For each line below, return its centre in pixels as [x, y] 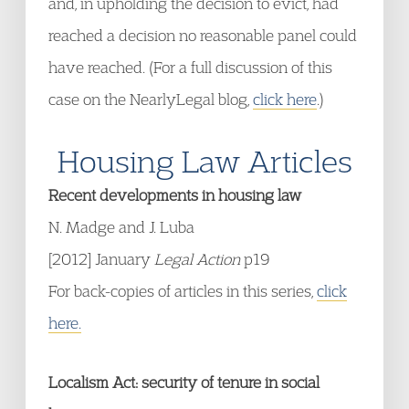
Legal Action [197, 259]
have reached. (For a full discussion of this [190, 67]
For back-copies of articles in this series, [183, 291]
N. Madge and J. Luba [121, 227]
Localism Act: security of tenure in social [184, 382]
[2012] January [101, 259]
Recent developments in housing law [175, 195]
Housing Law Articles [204, 161]
